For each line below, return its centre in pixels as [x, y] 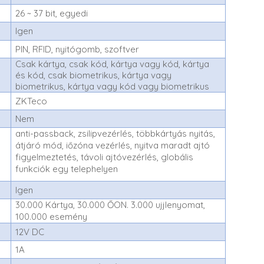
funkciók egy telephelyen [67, 169]
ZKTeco [32, 101]
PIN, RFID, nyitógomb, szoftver [77, 49]
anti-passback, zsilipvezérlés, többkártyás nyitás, [115, 133]
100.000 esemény [52, 217]
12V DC [30, 232]
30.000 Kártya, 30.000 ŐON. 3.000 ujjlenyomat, [110, 205]
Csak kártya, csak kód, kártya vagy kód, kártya [113, 64]
